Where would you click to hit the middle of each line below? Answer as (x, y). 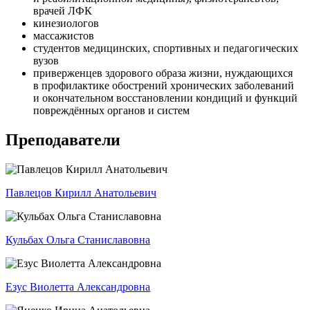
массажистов (64, 36)
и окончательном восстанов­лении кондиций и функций (165, 98)
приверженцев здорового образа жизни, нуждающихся (163, 73)
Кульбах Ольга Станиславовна (78, 240)
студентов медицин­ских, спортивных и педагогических (166, 48)
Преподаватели (63, 140)
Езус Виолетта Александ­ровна (78, 287)
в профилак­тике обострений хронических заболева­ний (164, 86)
